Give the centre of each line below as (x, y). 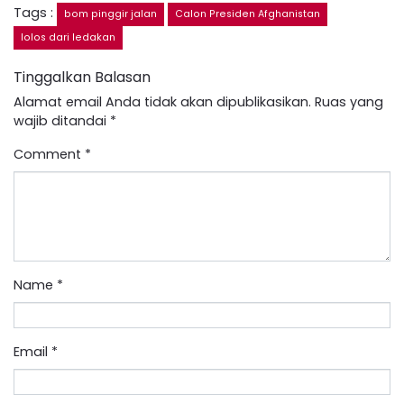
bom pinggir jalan (110, 14)
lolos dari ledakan (68, 37)
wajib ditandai (62, 120)
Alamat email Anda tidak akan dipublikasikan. (162, 101)
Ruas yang (349, 101)
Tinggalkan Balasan (82, 77)
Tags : (35, 12)
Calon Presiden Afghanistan (248, 14)
